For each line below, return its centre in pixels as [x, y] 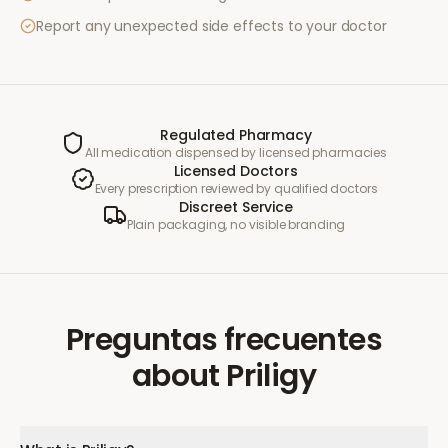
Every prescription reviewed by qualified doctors [236, 188]
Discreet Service [236, 207]
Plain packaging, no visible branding [236, 224]
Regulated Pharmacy [236, 135]
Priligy [271, 376]
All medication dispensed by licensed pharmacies [236, 152]
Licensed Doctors [236, 171]
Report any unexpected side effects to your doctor [211, 26]
